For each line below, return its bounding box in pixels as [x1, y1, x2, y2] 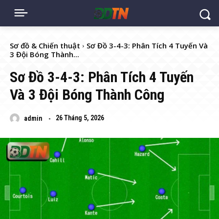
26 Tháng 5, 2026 [56, 114, 104, 122]
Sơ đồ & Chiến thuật [10, 41, 80, 51]
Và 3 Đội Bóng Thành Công [10, 86, 165, 104]
